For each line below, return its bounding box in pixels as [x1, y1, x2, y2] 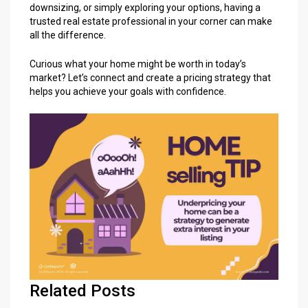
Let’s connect [68, 72, 125, 84]
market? [30, 72, 68, 84]
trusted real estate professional [30, 16, 166, 27]
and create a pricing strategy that [125, 72, 271, 84]
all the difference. [30, 30, 106, 41]
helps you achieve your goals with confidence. [30, 86, 226, 98]
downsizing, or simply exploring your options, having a [30, 2, 261, 14]
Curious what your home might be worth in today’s [30, 58, 246, 70]
